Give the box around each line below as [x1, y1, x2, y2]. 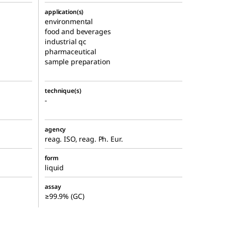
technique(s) [45, 86, 81, 95]
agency [45, 125, 66, 134]
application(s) [45, 8, 84, 17]
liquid [45, 163, 64, 173]
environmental [45, 17, 93, 27]
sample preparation [45, 57, 110, 67]
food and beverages [45, 27, 111, 37]
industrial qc [45, 37, 87, 47]
